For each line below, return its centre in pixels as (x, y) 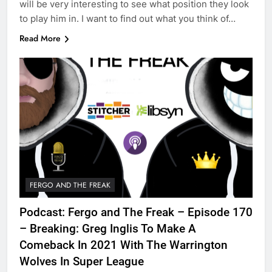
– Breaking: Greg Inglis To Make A (108, 228)
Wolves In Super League (82, 261)
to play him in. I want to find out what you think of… (127, 19)
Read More (40, 39)
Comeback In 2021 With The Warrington (124, 245)
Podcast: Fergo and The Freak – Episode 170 (136, 212)
